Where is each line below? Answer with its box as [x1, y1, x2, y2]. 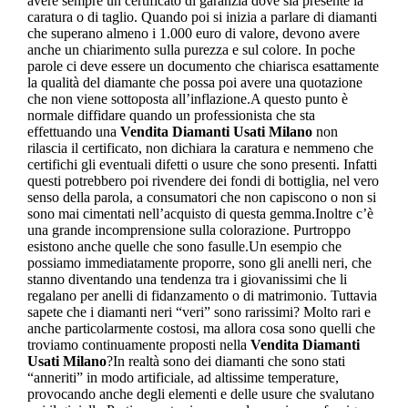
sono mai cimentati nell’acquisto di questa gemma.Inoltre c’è [26, 206, 373, 222]
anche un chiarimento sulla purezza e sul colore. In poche [26, 42, 355, 58]
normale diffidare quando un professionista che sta [26, 107, 315, 124]
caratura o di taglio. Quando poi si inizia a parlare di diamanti [26, 9, 377, 25]
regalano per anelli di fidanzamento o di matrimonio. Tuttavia [26, 288, 377, 304]
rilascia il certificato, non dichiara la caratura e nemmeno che [26, 140, 373, 157]
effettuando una [26, 124, 120, 140]
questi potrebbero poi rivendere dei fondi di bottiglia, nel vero [26, 173, 379, 189]
